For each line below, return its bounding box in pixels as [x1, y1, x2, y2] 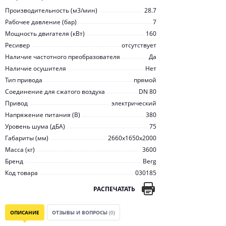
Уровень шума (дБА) [5, 122, 65, 131]
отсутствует [122, 41, 156, 49]
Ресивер [5, 41, 30, 49]
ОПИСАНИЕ [10, 209, 39, 216]
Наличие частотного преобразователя [5, 52, 120, 61]
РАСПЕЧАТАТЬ [93, 184, 135, 193]
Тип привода [5, 76, 42, 84]
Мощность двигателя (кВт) [5, 29, 85, 38]
